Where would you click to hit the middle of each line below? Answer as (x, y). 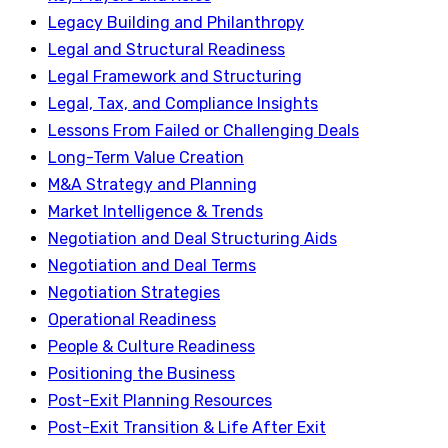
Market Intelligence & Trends (155, 211)
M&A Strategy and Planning (152, 184)
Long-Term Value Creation (146, 157)
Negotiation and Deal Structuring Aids (192, 238)
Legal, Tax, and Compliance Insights (183, 103)
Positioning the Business (141, 373)
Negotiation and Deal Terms (152, 265)
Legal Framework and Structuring (175, 76)
